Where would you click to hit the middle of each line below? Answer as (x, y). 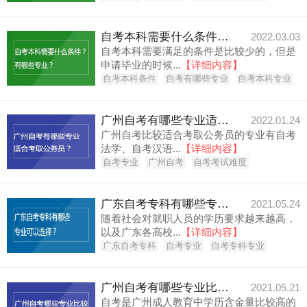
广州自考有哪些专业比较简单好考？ (223, 288)
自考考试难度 (220, 162)
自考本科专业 (265, 79)
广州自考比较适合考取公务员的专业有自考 (199, 134)
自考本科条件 (129, 79)
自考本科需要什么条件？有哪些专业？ (223, 36)
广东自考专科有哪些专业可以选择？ (223, 204)
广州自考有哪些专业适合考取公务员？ (223, 120)
